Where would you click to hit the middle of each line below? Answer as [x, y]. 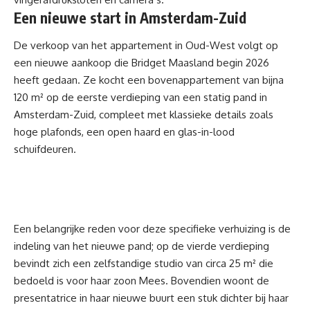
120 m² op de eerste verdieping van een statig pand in [140, 97]
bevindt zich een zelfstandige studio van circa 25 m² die [144, 263]
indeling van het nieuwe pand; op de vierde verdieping [142, 246]
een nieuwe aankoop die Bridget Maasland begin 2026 [142, 62]
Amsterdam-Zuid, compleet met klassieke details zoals [144, 114]
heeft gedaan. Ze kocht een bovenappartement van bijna [149, 80]
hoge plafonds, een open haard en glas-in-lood [124, 131]
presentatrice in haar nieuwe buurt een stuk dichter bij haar [151, 298]
